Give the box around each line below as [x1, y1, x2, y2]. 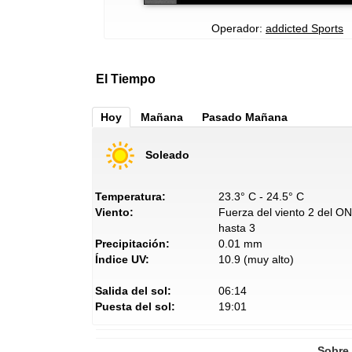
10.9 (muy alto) [218, 252, 294, 266]
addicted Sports [266, 21, 343, 35]
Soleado [145, 148, 189, 161]
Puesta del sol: [95, 299, 175, 313]
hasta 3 [218, 221, 255, 234]
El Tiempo [96, 71, 156, 86]
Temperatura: [95, 189, 166, 203]
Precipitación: [95, 236, 170, 250]
